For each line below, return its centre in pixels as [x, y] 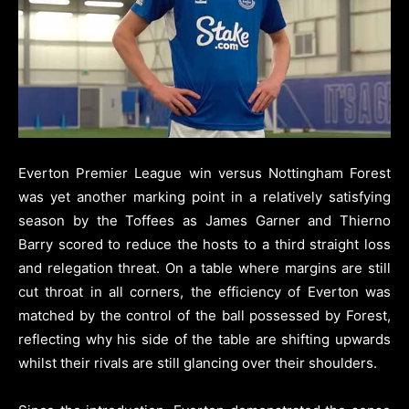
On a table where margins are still [278, 267]
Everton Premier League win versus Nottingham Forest [204, 173]
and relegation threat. [89, 267]
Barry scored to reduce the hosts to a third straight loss [204, 244]
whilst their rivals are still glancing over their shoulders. [198, 362]
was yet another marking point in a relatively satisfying [204, 196]
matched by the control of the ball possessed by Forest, [204, 315]
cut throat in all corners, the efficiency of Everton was [204, 291]
